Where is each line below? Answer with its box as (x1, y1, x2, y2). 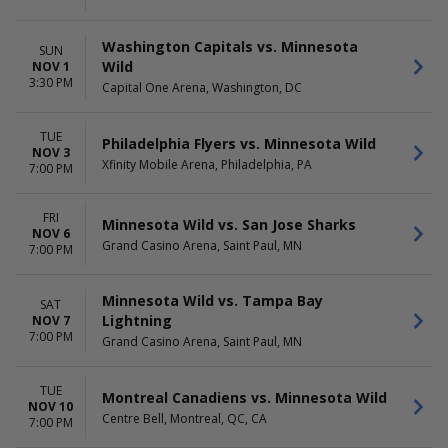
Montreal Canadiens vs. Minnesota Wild (102, 387, 387, 407)
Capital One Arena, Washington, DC (102, 79, 302, 96)
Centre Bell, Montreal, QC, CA (102, 409, 267, 427)
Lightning (102, 311, 172, 330)
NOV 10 (28, 398, 73, 415)
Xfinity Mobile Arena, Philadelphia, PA (102, 155, 312, 173)
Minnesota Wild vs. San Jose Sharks (102, 214, 356, 234)
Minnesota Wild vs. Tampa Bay (102, 291, 323, 310)
